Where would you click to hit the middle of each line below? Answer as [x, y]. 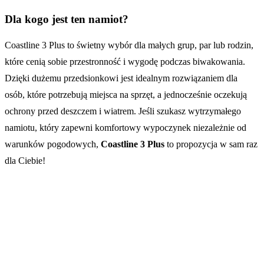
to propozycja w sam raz [211, 144]
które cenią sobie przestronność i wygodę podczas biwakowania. [125, 62]
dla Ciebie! [25, 161]
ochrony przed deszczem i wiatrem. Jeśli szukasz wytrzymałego [123, 111]
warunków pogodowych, [53, 144]
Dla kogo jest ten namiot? [67, 19]
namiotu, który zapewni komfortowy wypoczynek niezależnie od [126, 128]
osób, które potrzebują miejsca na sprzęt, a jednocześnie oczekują [126, 95]
